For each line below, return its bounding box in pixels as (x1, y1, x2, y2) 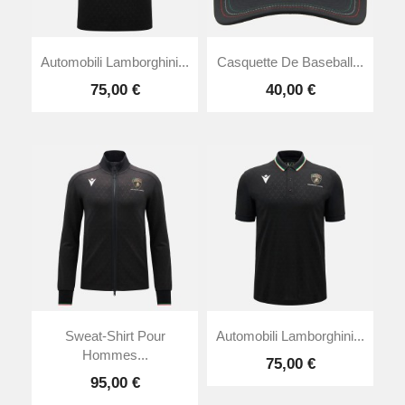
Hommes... (81, 348, 148, 363)
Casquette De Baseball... (217, 55, 363, 71)
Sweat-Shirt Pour (64, 329, 165, 344)
